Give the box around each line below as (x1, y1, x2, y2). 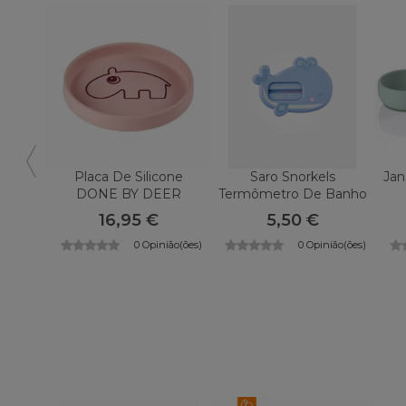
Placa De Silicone (73, 168, 183, 185)
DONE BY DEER (75, 185, 181, 202)
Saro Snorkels (249, 168, 335, 185)
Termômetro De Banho (217, 185, 367, 202)
